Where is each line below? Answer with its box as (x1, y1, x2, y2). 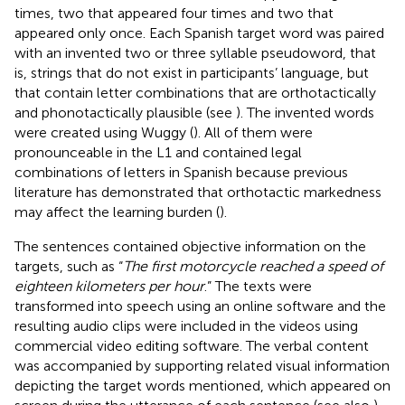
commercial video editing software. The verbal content (14, 336, 369, 354)
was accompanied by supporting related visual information (14, 356, 390, 374)
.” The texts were (204, 277, 312, 295)
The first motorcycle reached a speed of (123, 257, 383, 275)
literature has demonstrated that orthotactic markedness (14, 183, 381, 201)
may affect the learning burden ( (14, 202, 220, 221)
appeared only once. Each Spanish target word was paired (14, 24, 384, 42)
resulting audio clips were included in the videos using (14, 316, 358, 334)
